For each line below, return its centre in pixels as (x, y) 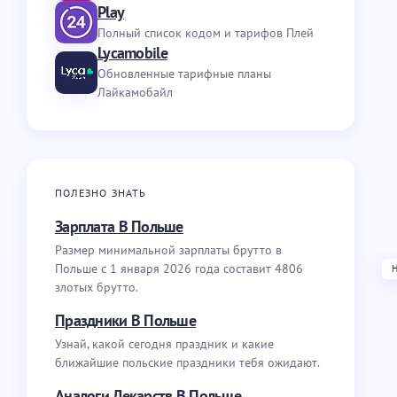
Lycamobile (132, 53)
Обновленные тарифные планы (184, 74)
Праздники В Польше (126, 320)
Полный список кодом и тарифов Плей (206, 32)
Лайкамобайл (135, 92)
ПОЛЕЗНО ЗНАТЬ (101, 193)
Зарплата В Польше (119, 226)
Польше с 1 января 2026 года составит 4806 (179, 269)
